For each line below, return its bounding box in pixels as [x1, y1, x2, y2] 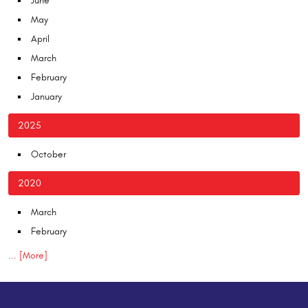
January [31, 90, 62, 102]
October [31, 148, 66, 160]
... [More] [8, 249, 47, 261]
